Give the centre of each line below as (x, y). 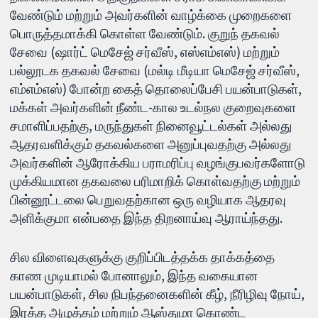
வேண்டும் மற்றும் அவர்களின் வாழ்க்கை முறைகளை (151, 15)
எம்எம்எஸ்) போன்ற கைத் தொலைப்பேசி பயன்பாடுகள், (156, 89)
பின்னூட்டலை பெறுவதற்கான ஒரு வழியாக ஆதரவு (148, 200)
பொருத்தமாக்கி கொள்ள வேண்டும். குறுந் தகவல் (145, 34)
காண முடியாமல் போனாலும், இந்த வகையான (134, 276)
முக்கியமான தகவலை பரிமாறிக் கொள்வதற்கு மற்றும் (155, 181)
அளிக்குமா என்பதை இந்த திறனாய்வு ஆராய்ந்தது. (147, 218)
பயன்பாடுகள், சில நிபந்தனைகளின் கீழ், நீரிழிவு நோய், (158, 294)
